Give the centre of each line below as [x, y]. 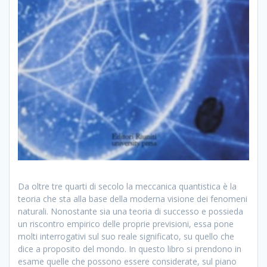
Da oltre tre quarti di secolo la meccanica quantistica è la [127, 186]
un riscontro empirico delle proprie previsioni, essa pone [126, 223]
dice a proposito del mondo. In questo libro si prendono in [130, 249]
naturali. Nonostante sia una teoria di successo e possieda [131, 211]
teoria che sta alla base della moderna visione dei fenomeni [133, 198]
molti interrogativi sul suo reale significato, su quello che [126, 236]
